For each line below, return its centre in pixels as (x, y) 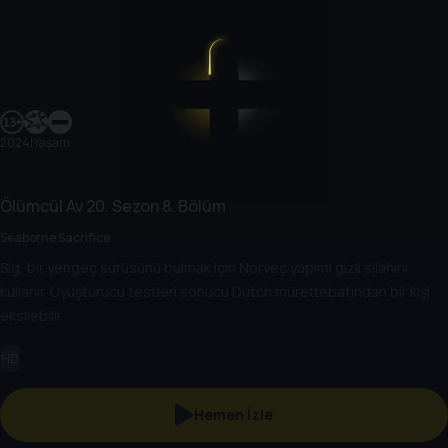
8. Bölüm (192, 205)
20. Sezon (121, 205)
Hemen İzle (233, 415)
